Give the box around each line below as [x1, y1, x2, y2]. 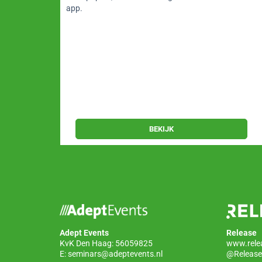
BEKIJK [149, 125, 174, 133]
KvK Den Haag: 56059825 [60, 239, 153, 248]
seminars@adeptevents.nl [68, 249, 163, 258]
